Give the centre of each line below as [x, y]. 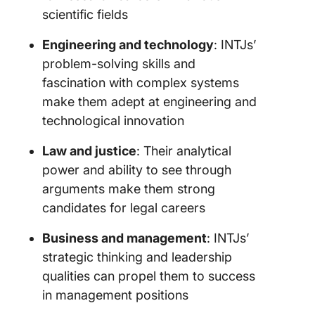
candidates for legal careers [124, 208]
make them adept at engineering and [149, 102]
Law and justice [89, 151]
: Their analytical [184, 151]
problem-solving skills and [119, 64]
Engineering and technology [128, 45]
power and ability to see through [137, 170]
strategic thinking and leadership [137, 257]
